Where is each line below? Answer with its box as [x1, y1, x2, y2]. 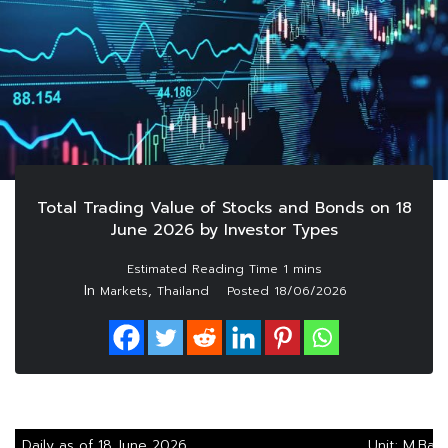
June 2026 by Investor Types [110, 218, 338, 243]
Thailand [156, 282, 209, 301]
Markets [99, 282, 148, 301]
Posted [226, 282, 274, 301]
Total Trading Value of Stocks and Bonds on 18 [36, 196, 412, 221]
